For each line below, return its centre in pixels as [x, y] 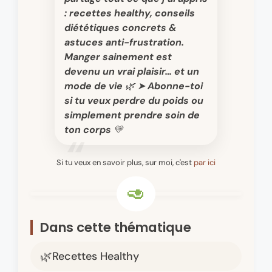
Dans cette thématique [116, 228]
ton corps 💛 [94, 129]
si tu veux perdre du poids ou [134, 100]
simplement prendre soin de [132, 115]
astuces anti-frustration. [124, 42]
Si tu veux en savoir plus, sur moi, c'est [125, 163]
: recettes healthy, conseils [130, 13]
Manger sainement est [118, 56]
